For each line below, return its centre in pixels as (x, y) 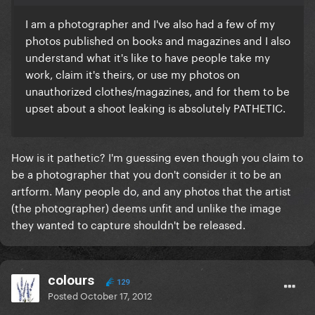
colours (71, 281)
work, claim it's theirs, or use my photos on (133, 73)
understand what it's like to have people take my (148, 57)
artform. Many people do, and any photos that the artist (151, 190)
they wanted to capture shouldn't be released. (128, 224)
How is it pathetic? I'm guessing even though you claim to (157, 156)
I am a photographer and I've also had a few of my (150, 23)
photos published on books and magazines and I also (158, 40)
